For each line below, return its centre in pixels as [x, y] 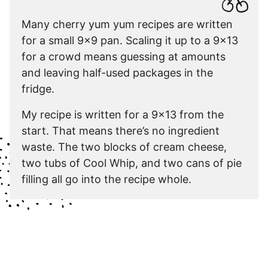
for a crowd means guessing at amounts [124, 56]
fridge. [38, 89]
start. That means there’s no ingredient [121, 130]
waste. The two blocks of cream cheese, [124, 147]
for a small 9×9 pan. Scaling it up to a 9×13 [130, 40]
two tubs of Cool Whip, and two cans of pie [132, 163]
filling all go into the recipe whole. [106, 179]
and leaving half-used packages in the [117, 72]
